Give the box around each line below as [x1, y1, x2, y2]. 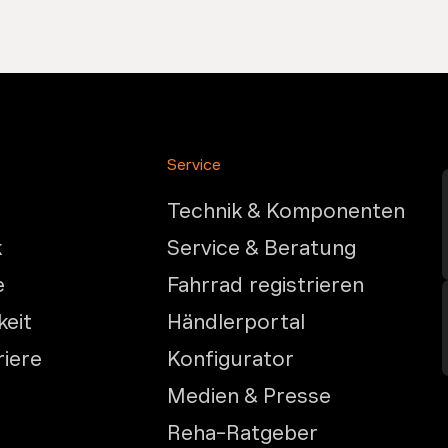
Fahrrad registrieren [167, 272, 365, 299]
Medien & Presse [167, 383, 332, 410]
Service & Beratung [167, 235, 357, 262]
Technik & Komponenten [167, 198, 406, 225]
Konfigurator [167, 346, 295, 373]
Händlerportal [167, 309, 306, 336]
